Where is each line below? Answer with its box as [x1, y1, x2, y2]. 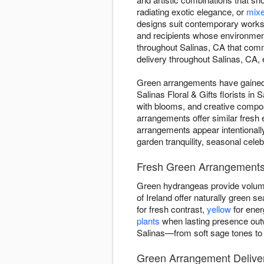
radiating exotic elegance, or [137, 5, 246, 18]
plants [137, 214, 160, 227]
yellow [207, 203, 231, 216]
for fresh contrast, [137, 203, 207, 216]
